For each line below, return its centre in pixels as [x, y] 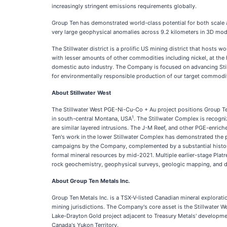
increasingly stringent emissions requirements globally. [124, 6]
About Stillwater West [81, 93]
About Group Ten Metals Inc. [91, 181]
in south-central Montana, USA [92, 119]
